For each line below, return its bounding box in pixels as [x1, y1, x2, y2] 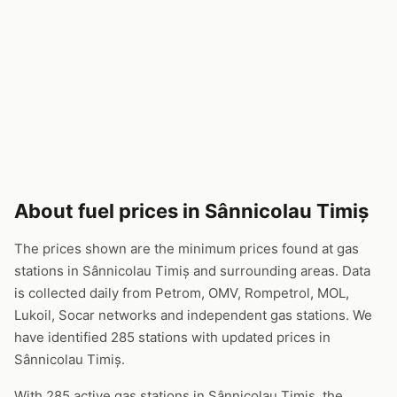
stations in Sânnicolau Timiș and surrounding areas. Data [14, 262, 370, 279]
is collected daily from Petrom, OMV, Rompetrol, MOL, [14, 284, 349, 301]
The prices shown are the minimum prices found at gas [14, 240, 359, 257]
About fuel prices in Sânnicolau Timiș [14, 199, 369, 222]
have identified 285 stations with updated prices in [14, 329, 331, 346]
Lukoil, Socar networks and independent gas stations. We [14, 307, 372, 323]
